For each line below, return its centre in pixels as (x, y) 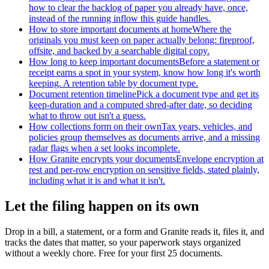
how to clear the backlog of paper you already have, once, (138, 7)
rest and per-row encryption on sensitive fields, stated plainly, (144, 169)
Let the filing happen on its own (102, 206)
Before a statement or (219, 61)
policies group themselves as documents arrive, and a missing (144, 137)
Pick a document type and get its (198, 94)
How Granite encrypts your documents (102, 159)
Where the (212, 29)
